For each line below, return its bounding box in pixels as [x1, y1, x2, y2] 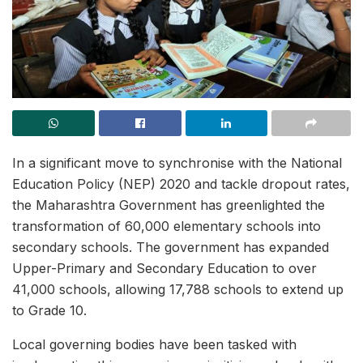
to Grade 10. [12, 302, 87, 318]
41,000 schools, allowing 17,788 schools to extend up [12, 281, 344, 297]
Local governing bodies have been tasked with [12, 336, 297, 352]
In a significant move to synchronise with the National [12, 155, 342, 171]
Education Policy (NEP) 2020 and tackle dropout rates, [12, 176, 350, 192]
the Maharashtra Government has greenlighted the [12, 197, 325, 213]
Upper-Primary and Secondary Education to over [12, 260, 317, 276]
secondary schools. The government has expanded [12, 239, 329, 255]
